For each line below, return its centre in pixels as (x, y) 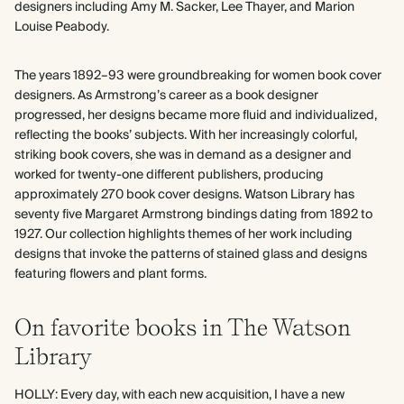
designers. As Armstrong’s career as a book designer (166, 96)
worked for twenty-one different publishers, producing (169, 175)
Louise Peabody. (62, 27)
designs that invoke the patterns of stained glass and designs (191, 254)
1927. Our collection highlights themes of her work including (184, 234)
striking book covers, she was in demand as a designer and (183, 155)
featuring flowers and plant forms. (110, 274)
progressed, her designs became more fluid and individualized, (196, 115)
